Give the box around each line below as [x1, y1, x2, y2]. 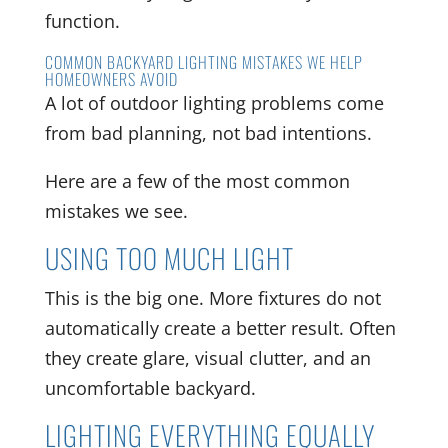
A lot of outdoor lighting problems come [44, 91, 384, 116]
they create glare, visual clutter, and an [44, 346, 371, 371]
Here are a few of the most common [44, 169, 350, 194]
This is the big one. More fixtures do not [44, 286, 381, 311]
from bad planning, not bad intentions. [44, 121, 372, 146]
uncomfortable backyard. [44, 376, 256, 401]
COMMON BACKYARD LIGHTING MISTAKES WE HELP [44, 50, 363, 75]
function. [44, 9, 120, 34]
